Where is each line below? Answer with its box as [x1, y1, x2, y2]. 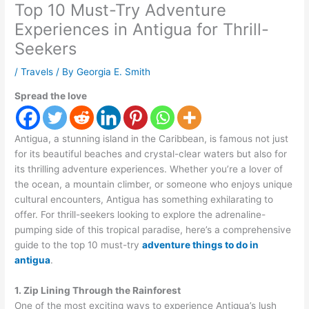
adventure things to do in [142, 239, 259, 250]
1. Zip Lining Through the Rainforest [14, 284, 181, 296]
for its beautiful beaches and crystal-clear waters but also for [14, 148, 288, 159]
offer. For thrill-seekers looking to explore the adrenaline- [14, 208, 266, 220]
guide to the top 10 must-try [14, 239, 143, 250]
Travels [21, 66, 54, 78]
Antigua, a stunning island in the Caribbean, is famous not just [14, 132, 289, 144]
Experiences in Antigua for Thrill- [14, 19, 270, 40]
